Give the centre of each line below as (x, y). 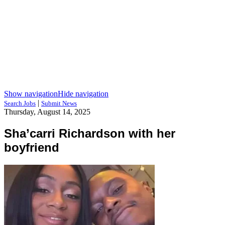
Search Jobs (20, 103)
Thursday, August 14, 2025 (47, 112)
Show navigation (31, 94)
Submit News (59, 103)
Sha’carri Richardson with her (90, 133)
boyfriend (32, 147)
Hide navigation (83, 94)
